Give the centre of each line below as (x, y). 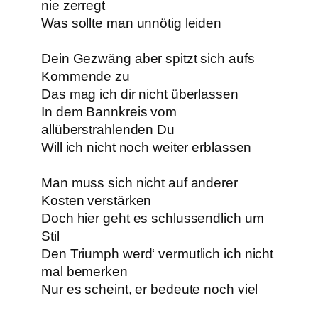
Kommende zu (86, 77)
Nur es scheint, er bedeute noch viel (150, 290)
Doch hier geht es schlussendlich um (153, 219)
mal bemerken (84, 272)
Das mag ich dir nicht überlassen (140, 94)
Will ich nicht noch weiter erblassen (147, 148)
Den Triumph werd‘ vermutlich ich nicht (158, 254)
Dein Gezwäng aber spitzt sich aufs (148, 59)
